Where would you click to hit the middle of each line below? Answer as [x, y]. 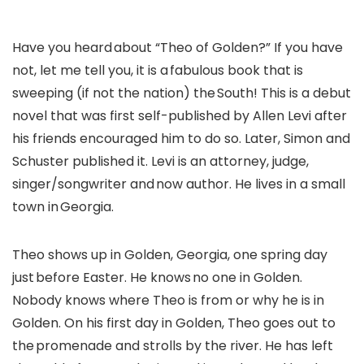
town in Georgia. [63, 206]
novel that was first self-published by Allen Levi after [180, 115]
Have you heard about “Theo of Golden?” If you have [178, 47]
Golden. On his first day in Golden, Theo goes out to [174, 323]
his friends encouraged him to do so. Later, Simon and [181, 138]
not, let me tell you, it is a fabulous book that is [158, 70]
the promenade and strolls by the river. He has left [173, 345]
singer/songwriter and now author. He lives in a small [179, 184]
